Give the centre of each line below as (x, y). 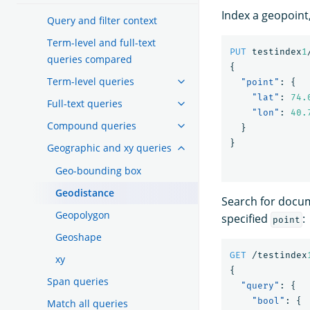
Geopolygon (83, 215)
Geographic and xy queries (109, 147)
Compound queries (92, 125)
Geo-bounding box (98, 170)
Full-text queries (85, 103)
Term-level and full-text (101, 42)
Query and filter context (102, 20)
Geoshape (79, 237)
